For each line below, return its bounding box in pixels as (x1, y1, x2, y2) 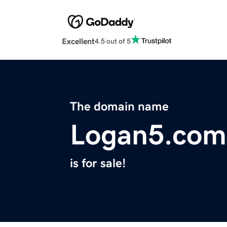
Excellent (62, 37, 95, 46)
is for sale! (70, 157, 126, 170)
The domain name (70, 100, 169, 113)
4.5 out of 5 (95, 37, 131, 45)
